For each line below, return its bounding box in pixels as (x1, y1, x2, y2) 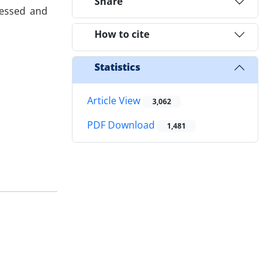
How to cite (94, 27, 149, 41)
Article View (87, 93, 143, 107)
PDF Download (87, 118, 157, 132)
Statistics (94, 60, 140, 74)
